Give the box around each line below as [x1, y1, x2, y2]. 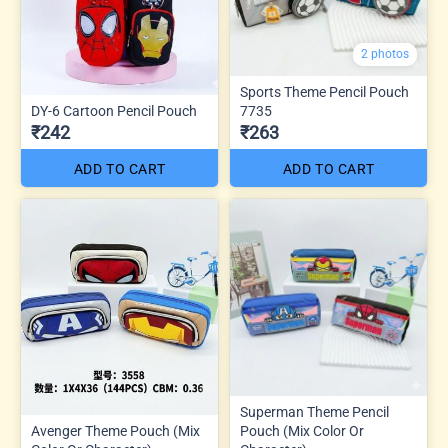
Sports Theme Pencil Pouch [240, 83, 409, 100]
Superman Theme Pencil [240, 403, 389, 420]
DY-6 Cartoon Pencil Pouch [31, 102, 197, 119]
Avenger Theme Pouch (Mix [31, 422, 200, 439]
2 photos [361, 46, 409, 61]
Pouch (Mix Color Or [240, 422, 283, 439]
